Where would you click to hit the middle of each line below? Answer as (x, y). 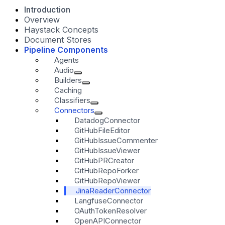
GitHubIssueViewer (107, 150)
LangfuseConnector (109, 201)
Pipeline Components (66, 49)
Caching (68, 90)
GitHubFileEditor (102, 130)
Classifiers (72, 100)
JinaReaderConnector (113, 191)
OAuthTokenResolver (110, 211)
